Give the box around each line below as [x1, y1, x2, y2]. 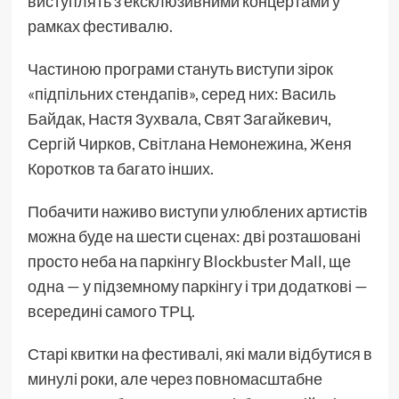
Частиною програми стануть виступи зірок [27, 59, 333, 79]
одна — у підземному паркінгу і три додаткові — [27, 276, 368, 297]
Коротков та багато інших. [27, 159, 216, 179]
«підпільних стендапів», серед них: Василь [27, 84, 336, 104]
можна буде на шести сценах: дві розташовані [27, 226, 361, 247]
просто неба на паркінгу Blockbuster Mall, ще [27, 251, 351, 272]
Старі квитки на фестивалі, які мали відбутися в [27, 344, 372, 364]
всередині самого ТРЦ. [27, 301, 198, 322]
